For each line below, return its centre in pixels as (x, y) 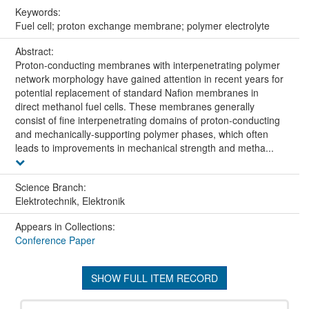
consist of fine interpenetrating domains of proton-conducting (147, 120)
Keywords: (39, 11)
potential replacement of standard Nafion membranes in (137, 92)
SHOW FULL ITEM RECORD (154, 278)
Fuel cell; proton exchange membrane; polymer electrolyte (142, 25)
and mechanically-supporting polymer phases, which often (141, 133)
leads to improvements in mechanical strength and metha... (144, 147)
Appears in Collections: (65, 226)
